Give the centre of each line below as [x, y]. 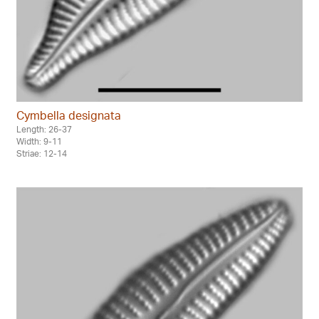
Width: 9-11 [39, 141]
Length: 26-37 [44, 129]
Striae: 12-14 [42, 153]
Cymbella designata [69, 115]
